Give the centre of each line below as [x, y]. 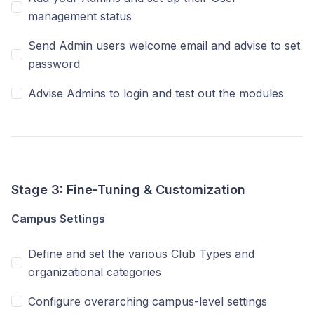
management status [80, 16]
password [54, 64]
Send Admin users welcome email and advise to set [164, 46]
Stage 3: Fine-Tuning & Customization [128, 190]
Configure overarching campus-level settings [148, 301]
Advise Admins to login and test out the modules [156, 93]
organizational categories [95, 272]
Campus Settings [58, 219]
